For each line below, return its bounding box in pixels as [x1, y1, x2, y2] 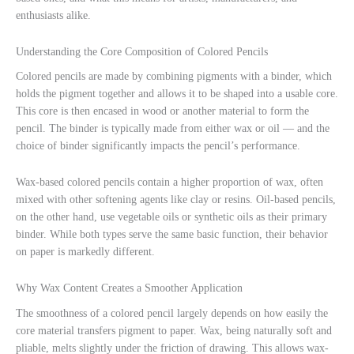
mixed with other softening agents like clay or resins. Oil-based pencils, [16, 194, 336, 206]
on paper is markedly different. [16, 246, 155, 258]
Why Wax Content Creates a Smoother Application [16, 282, 243, 295]
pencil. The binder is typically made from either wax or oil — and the [16, 122, 330, 135]
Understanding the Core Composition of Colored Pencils [16, 45, 268, 58]
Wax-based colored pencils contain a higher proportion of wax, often [16, 176, 323, 189]
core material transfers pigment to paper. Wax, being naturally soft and [16, 324, 332, 337]
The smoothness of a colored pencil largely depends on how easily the [16, 307, 328, 319]
